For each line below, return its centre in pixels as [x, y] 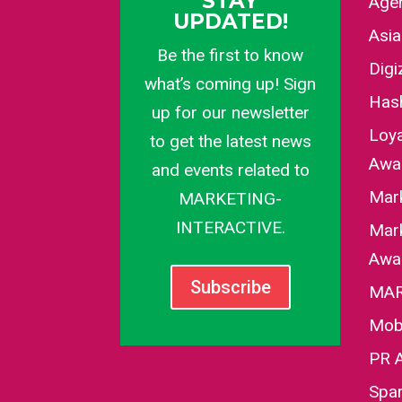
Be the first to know [231, 56]
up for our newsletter [230, 113]
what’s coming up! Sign [231, 84]
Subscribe [230, 288]
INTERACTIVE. [230, 228]
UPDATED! [230, 22]
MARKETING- [231, 199]
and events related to [230, 170]
